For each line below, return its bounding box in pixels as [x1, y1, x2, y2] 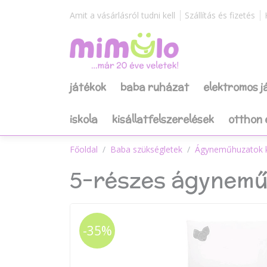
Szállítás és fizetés [185, 10, 255, 21]
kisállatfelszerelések [112, 112, 214, 126]
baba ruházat [120, 80, 189, 94]
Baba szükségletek [110, 144, 182, 155]
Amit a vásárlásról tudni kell [70, 10, 175, 21]
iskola [70, 112, 98, 126]
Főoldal [70, 144, 98, 155]
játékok [70, 80, 106, 94]
